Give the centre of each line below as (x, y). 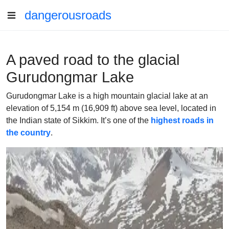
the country (28, 133)
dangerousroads (68, 15)
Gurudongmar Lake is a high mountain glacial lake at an (107, 96)
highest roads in (182, 120)
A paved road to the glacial (93, 60)
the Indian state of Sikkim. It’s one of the (78, 120)
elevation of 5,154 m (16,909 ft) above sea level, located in (111, 108)
